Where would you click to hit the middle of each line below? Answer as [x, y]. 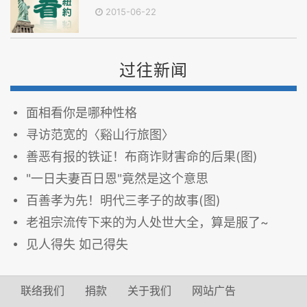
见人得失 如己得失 [77, 245]
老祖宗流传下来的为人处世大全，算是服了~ [147, 223]
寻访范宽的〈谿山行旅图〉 [100, 135]
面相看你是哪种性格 [82, 113]
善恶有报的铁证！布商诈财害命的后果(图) [145, 157]
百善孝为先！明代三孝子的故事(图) [123, 201]
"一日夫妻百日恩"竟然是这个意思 [117, 179]
